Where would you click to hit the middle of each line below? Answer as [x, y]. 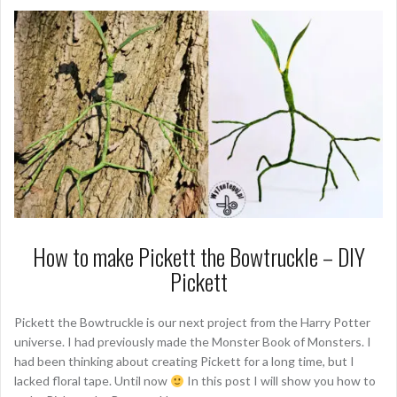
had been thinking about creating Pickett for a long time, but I [184, 362]
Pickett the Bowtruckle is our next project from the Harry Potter [192, 323]
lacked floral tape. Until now [92, 381]
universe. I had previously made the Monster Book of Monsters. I [193, 342]
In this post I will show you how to [280, 381]
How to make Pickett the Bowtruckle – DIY [198, 257]
